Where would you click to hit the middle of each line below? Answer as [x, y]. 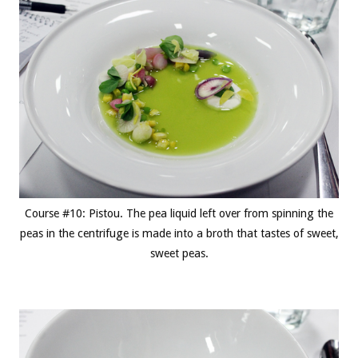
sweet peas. [179, 253]
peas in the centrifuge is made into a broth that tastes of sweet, [179, 233]
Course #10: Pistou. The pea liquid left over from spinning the [179, 213]
